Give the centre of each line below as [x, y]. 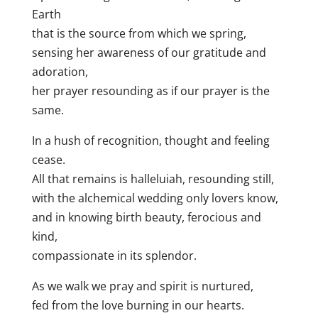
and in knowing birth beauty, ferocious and [146, 218]
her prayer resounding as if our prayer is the [150, 91]
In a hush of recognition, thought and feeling [150, 141]
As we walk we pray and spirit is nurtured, [142, 286]
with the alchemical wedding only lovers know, [155, 198]
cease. [48, 160]
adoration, [60, 72]
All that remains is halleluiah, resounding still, [153, 179]
